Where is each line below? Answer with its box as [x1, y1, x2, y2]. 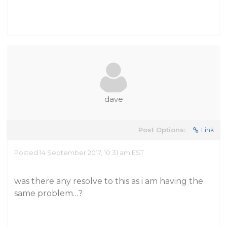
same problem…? [14, 188, 83, 198]
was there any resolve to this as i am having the [14, 176, 203, 186]
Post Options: [138, 126, 185, 134]
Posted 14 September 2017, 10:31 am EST [14, 148, 144, 157]
